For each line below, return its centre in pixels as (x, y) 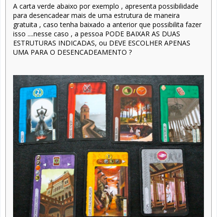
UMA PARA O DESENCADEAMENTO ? (72, 52)
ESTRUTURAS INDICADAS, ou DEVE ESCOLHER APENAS (102, 43)
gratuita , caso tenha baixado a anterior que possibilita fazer (107, 24)
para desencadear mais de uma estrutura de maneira (96, 15)
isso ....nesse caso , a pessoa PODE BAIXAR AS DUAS (97, 33)
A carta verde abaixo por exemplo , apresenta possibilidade (106, 6)
